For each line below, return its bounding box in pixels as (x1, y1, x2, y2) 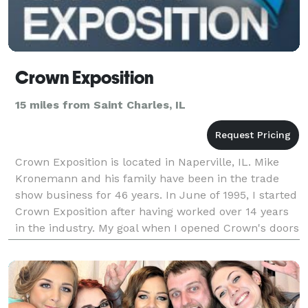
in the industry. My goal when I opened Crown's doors (15, 221, 299, 234)
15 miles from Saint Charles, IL (15, 98, 186, 111)
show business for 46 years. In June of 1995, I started (15, 188, 297, 201)
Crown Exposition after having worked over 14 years (15, 204, 289, 218)
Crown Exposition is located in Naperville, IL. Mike (15, 155, 279, 168)
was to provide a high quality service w (15, 237, 221, 251)
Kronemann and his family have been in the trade (15, 171, 279, 185)
